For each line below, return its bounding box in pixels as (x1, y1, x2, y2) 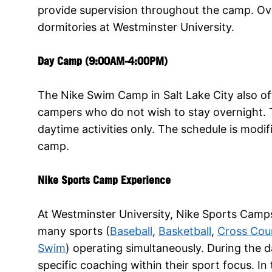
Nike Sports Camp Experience (38, 173, 171, 186)
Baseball (110, 224, 152, 237)
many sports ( (38, 224, 110, 237)
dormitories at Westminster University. (38, 20, 234, 33)
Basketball (158, 224, 211, 237)
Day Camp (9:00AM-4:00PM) (38, 54, 168, 67)
